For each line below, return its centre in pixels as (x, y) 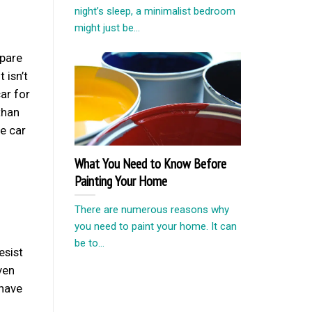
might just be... (107, 28)
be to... (89, 243)
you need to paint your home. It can (156, 226)
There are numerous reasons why (152, 209)
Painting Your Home (121, 180)
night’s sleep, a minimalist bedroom (155, 11)
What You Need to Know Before (150, 163)
